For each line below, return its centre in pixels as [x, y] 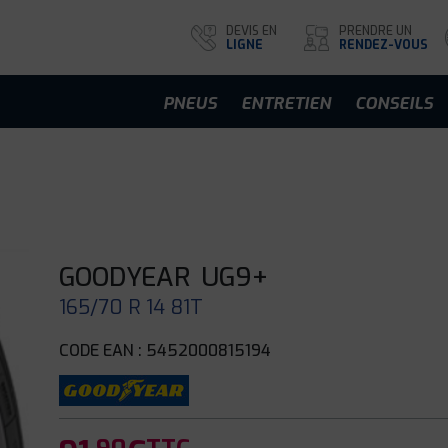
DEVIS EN [251, 30]
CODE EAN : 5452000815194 [165, 350]
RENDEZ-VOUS [383, 44]
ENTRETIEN [286, 103]
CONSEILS [394, 103]
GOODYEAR [125, 277]
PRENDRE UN [375, 30]
